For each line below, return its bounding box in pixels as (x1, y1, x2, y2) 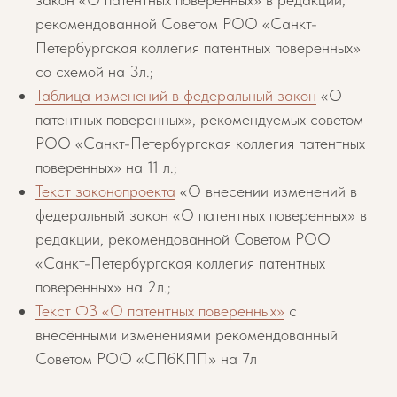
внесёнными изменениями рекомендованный (35, 325, 338, 344)
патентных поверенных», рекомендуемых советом (35, 110, 363, 128)
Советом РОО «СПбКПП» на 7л (35, 349, 257, 368)
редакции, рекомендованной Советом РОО (35, 230, 331, 248)
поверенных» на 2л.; (35, 277, 171, 296)
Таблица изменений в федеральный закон (35, 86, 316, 105)
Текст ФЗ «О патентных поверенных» (35, 301, 284, 320)
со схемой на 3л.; (35, 62, 153, 81)
